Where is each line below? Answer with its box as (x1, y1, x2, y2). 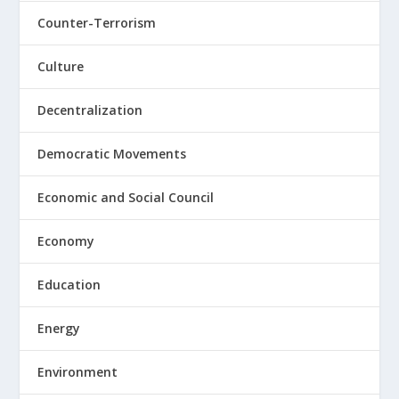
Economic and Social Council (37, 189, 215, 207)
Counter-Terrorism (37, 14, 157, 32)
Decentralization (37, 102, 143, 119)
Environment (37, 363, 118, 381)
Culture (37, 58, 85, 76)
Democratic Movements (37, 145, 187, 163)
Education (37, 276, 102, 294)
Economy (37, 232, 95, 250)
